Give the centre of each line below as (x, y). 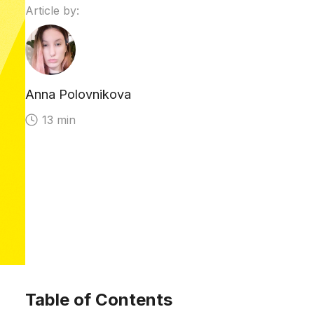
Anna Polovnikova (78, 94)
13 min (59, 120)
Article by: (52, 11)
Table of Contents (99, 300)
